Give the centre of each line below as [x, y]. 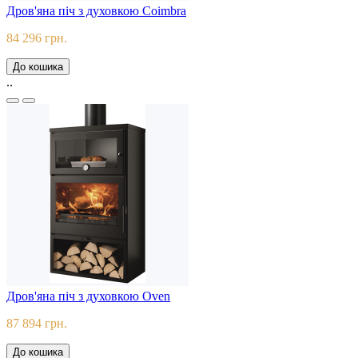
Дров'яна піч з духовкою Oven [88, 296]
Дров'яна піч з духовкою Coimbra [96, 11]
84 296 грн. [37, 38]
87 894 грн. [37, 324]
